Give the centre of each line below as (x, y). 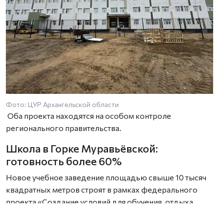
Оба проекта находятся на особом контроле (88, 116)
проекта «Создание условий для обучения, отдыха (99, 202)
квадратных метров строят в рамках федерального (102, 190)
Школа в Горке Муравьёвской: (82, 148)
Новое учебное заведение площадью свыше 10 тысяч (106, 177)
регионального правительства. (64, 128)
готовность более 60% (64, 161)
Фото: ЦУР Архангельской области (62, 105)
